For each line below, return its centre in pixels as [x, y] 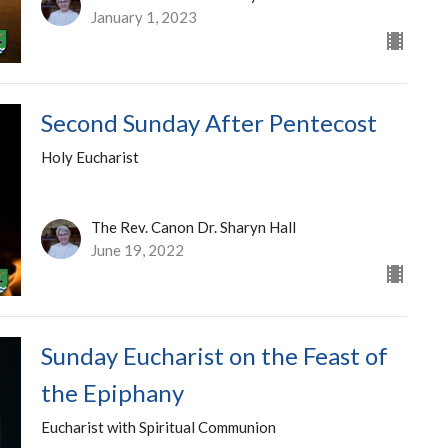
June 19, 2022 [137, 249]
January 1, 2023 [143, 16]
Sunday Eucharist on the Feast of [214, 355]
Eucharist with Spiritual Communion [158, 426]
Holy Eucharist [89, 156]
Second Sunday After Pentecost [208, 122]
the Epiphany [112, 392]
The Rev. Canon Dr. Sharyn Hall [193, 226]
